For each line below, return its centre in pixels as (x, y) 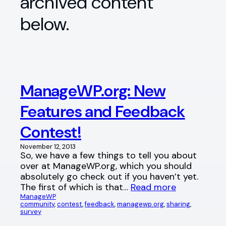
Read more (153, 187)
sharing (178, 204)
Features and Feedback (103, 111)
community (37, 204)
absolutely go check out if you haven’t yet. (109, 176)
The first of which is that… (75, 187)
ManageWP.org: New (93, 91)
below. (45, 24)
